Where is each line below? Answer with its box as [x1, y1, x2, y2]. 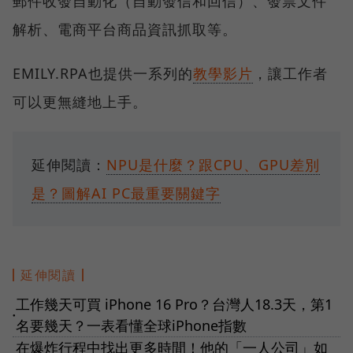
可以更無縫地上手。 [13, 91, 147, 111]
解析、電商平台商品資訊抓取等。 [13, 19, 237, 39]
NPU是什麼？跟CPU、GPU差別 [106, 154, 320, 174]
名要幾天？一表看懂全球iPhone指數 [16, 315, 247, 335]
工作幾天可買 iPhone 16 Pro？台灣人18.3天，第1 [16, 294, 333, 314]
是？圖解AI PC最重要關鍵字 [32, 183, 221, 203]
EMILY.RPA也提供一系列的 [13, 63, 193, 83]
